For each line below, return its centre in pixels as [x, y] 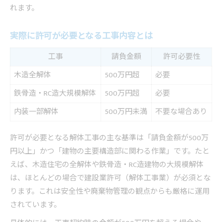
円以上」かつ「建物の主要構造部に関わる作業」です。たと [110, 152]
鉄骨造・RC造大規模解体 [55, 94]
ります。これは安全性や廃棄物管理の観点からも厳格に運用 [110, 192]
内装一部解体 [36, 112]
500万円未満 [126, 112]
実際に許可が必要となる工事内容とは [81, 36]
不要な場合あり [181, 112]
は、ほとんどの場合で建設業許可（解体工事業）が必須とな [110, 178]
